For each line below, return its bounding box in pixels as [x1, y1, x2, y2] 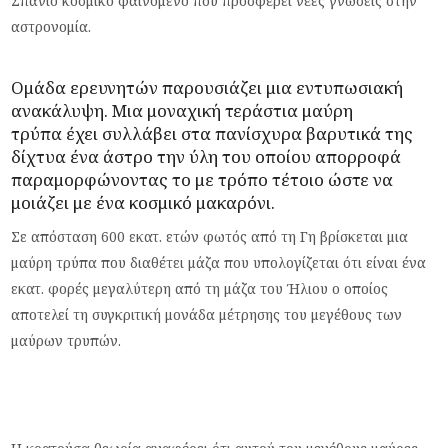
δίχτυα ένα [11, 144, 104, 168]
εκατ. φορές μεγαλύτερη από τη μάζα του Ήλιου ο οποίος [11, 278, 389, 298]
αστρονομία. [11, 16, 92, 36]
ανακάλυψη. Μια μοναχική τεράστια [11, 98, 303, 122]
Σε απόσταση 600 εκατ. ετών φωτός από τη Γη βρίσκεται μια [11, 226, 409, 246]
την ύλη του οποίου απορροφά [153, 144, 402, 168]
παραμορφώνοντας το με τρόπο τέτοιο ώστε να [11, 167, 394, 191]
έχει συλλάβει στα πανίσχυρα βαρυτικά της [62, 121, 414, 145]
